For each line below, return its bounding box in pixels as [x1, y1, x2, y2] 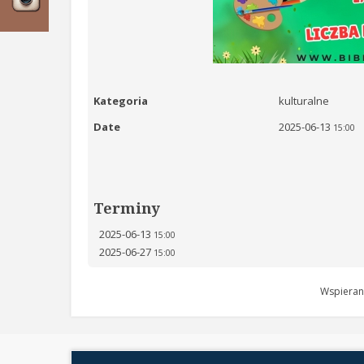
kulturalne [279, 93, 330, 109]
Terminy [93, 198, 161, 219]
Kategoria [93, 93, 149, 109]
